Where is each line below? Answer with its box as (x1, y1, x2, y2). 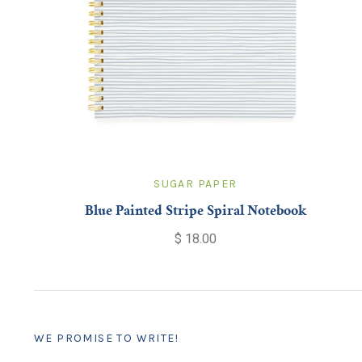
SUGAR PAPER (154, 176, 238, 191)
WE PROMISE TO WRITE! (34, 330, 179, 345)
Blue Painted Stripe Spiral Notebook (84, 204, 306, 218)
